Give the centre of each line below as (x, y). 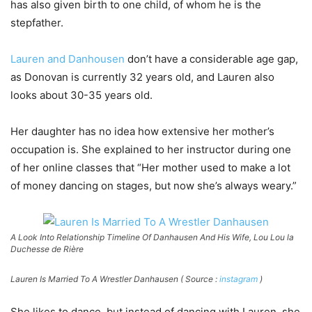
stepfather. (37, 22)
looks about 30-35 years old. (81, 95)
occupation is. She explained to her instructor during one (151, 149)
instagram (239, 279)
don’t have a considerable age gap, (211, 58)
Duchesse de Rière (47, 249)
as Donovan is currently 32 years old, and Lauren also (142, 77)
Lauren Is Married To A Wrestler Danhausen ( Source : (115, 279)
